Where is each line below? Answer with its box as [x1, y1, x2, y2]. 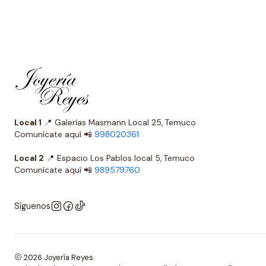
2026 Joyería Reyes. [22, 252, 94, 262]
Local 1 [14, 117, 42, 128]
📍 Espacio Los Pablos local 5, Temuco [44, 153, 230, 163]
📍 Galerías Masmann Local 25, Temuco [42, 117, 227, 128]
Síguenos [14, 200, 50, 211]
